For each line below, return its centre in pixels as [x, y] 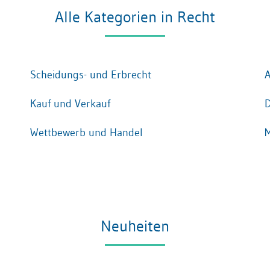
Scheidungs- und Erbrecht [90, 75]
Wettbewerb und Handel [86, 133]
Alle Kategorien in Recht [135, 17]
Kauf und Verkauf [70, 104]
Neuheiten [135, 226]
